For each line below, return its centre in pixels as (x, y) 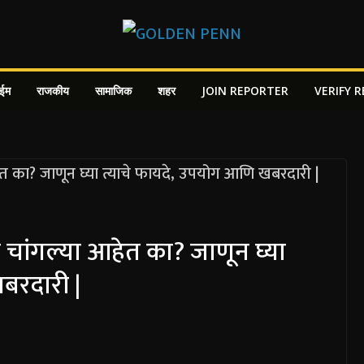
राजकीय (53, 91)
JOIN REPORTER (245, 91)
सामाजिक (113, 91)
